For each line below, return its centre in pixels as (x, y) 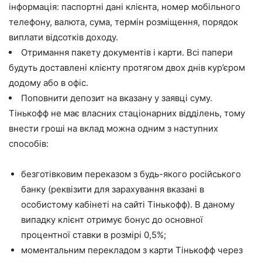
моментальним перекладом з (85, 250)
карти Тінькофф (182, 250)
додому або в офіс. (49, 82)
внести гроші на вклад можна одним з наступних (113, 128)
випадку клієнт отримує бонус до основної (112, 219)
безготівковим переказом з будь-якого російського (131, 174)
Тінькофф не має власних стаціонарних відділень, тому (127, 113)
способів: (29, 143)
